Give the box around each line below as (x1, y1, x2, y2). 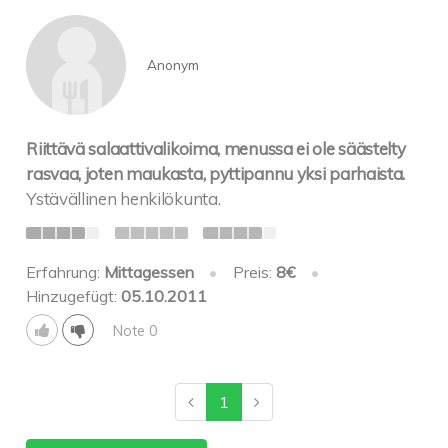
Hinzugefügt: (26, 286, 122, 307)
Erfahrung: (26, 262, 105, 283)
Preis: (232, 262, 276, 283)
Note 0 (112, 321, 158, 340)
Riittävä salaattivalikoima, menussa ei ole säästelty (26, 137, 406, 159)
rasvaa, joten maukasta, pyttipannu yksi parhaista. (26, 162, 406, 184)
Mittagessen (104, 262, 195, 283)
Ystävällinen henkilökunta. (26, 187, 221, 209)
